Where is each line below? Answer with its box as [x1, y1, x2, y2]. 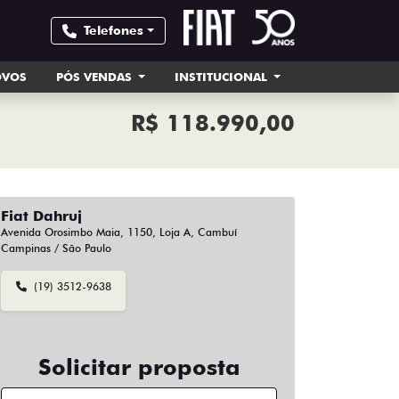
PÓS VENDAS [55, 69, 135, 84]
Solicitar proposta [37, 354, 240, 380]
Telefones [84, 23, 144, 37]
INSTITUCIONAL [174, 69, 271, 84]
